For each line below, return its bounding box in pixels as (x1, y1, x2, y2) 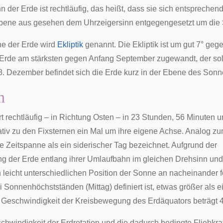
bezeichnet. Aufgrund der (127, 141, 217, 149)
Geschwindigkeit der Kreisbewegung (1, 197, 131, 205)
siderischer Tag (73, 141, 127, 149)
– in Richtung (42, 113, 93, 121)
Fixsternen (38, 127, 75, 135)
